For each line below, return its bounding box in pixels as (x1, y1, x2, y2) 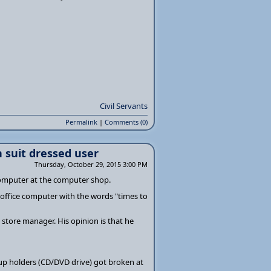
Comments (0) (105, 117, 148, 126)
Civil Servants (100, 100, 148, 111)
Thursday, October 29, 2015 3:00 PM (34, 160, 148, 169)
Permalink (65, 117, 97, 126)
